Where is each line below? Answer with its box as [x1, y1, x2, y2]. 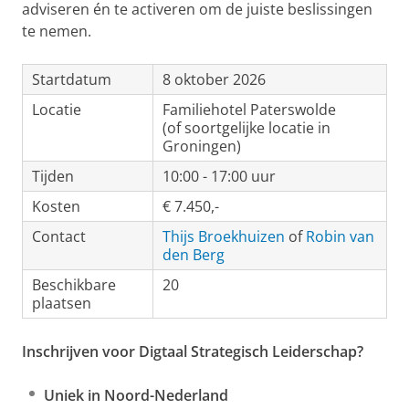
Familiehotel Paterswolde [163, 100, 336, 121]
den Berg [163, 245, 225, 266]
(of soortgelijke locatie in [163, 118, 330, 139]
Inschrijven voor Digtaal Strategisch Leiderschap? [22, 341, 363, 362]
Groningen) [163, 136, 241, 157]
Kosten [32, 196, 80, 217]
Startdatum [32, 69, 111, 90]
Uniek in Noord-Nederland [44, 385, 228, 406]
